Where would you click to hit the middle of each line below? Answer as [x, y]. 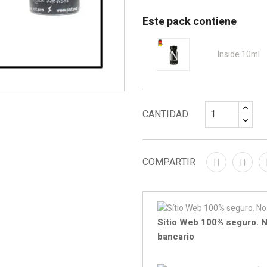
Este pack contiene [190, 22]
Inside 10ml [239, 54]
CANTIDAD [165, 115]
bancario [176, 237]
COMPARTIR [169, 162]
